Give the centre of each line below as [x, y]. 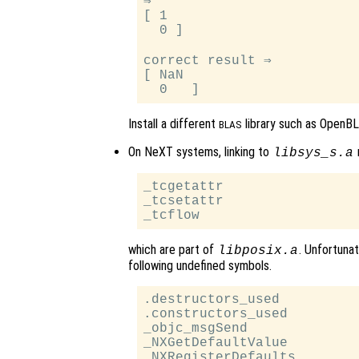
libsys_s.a [313, 153]
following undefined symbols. [200, 266]
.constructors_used [216, 315]
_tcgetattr [184, 187]
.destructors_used [212, 300]
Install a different [173, 124]
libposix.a [258, 251]
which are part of [173, 250]
